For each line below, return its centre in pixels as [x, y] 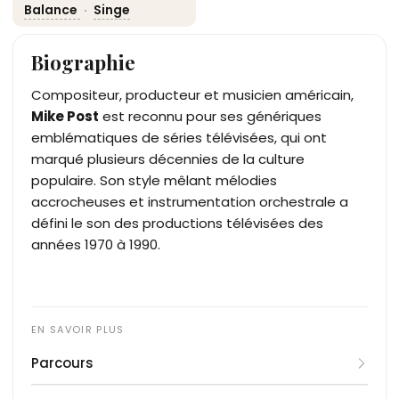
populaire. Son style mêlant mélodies [154, 180]
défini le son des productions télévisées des [177, 223]
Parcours [62, 362]
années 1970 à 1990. [96, 244]
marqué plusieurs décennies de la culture [168, 159]
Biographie [83, 62]
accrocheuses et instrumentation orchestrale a [190, 201]
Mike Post [65, 116]
